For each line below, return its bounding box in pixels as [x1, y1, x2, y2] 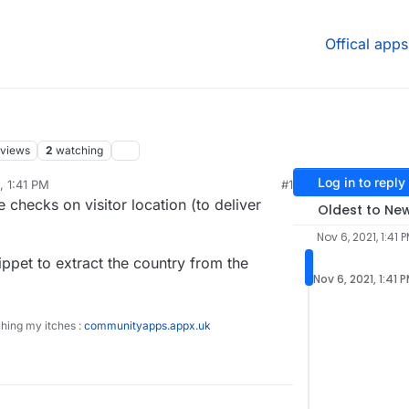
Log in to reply [317, 174, 405, 191]
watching [56, 143, 104, 158]
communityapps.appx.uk [84, 319, 211, 333]
